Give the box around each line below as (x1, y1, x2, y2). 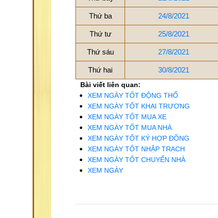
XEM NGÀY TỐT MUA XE (88, 113, 166, 121)
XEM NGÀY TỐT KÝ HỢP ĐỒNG (88, 134, 189, 142)
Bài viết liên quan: (80, 81, 141, 89)
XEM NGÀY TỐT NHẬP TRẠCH (88, 145, 185, 153)
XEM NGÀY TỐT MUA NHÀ (88, 124, 172, 131)
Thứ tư (89, 30, 111, 38)
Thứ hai (88, 66, 112, 74)
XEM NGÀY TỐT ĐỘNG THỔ (88, 91, 178, 99)
